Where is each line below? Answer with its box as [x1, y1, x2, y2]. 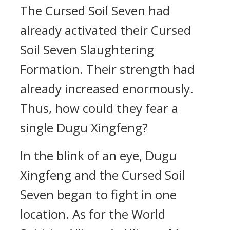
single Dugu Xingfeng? [20, 119, 148, 136]
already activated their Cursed [20, 22, 191, 39]
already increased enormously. [20, 80, 194, 97]
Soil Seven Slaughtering [20, 41, 154, 58]
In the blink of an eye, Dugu [20, 147, 177, 164]
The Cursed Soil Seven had [20, 2, 170, 19]
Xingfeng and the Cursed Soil [20, 166, 185, 183]
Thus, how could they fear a [20, 100, 178, 117]
